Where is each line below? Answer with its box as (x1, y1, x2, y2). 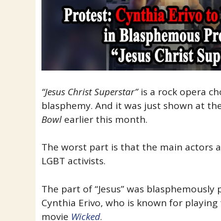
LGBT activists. (41, 154, 106, 168)
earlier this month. (61, 112, 147, 126)
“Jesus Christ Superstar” (41, 85, 138, 98)
